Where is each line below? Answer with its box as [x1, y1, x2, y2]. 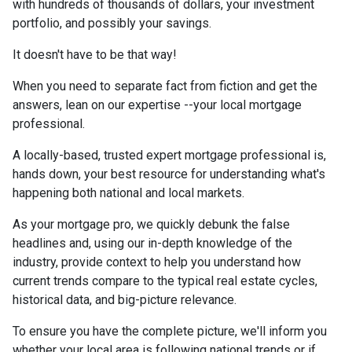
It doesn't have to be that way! [13, 47, 177, 62]
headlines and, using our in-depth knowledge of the [13, 236, 292, 251]
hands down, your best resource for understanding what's [13, 167, 325, 181]
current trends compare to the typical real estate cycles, [13, 273, 317, 288]
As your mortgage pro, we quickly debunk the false [13, 217, 290, 232]
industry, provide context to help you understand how [13, 255, 301, 269]
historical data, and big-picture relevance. [13, 292, 236, 307]
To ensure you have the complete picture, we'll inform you [13, 324, 327, 339]
